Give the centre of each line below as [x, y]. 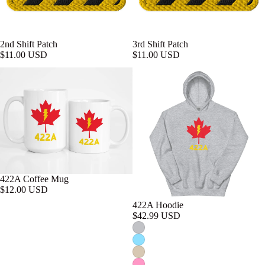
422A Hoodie [158, 205]
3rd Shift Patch [160, 44]
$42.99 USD [156, 216]
